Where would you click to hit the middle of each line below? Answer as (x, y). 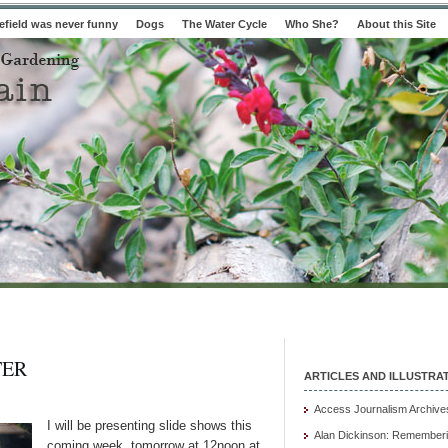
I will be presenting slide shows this (149, 425)
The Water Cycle (224, 24)
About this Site (396, 24)
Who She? (312, 24)
